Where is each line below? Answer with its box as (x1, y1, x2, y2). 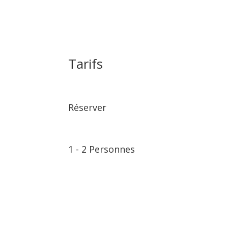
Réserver (68, 101, 107, 113)
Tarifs (68, 54, 103, 73)
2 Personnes (79, 142, 135, 155)
